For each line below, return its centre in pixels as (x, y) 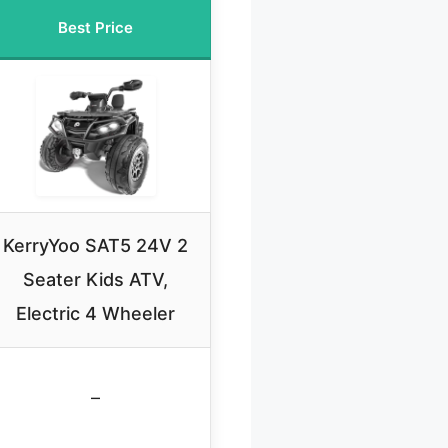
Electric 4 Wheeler (95, 313)
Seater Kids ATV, (95, 279)
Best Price (95, 27)
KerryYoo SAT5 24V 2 (95, 245)
